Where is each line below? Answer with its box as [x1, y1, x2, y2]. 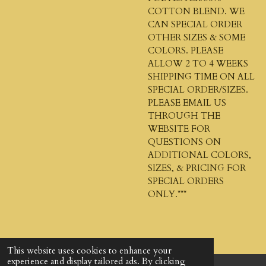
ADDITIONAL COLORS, [148, 148, 251, 161]
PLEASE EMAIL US [148, 96, 226, 109]
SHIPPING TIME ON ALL [148, 70, 255, 83]
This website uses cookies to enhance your [7, 245, 172, 256]
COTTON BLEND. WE [148, 5, 245, 17]
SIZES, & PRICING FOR [148, 161, 246, 174]
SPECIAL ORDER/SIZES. [148, 83, 248, 96]
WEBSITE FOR [148, 122, 210, 135]
